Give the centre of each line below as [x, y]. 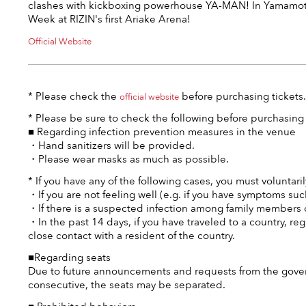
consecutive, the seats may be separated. [127, 285]
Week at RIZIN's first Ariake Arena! [109, 19]
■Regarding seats [69, 258]
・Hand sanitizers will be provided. [111, 145]
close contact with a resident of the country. [131, 236]
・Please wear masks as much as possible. [128, 159]
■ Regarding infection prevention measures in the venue [162, 132]
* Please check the [74, 96]
